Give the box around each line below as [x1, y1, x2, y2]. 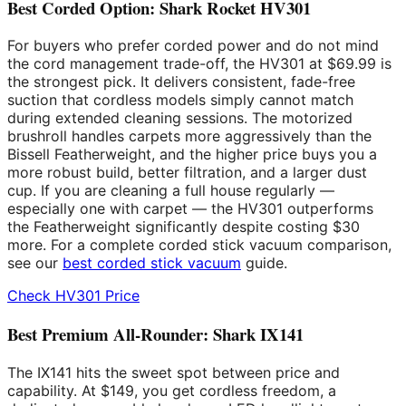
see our [7, 254, 63, 273]
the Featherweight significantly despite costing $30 [7, 217, 360, 237]
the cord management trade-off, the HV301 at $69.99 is [7, 54, 391, 73]
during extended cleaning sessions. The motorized [7, 109, 353, 128]
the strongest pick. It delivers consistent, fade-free [7, 72, 355, 92]
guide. [241, 254, 287, 273]
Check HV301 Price [7, 286, 140, 305]
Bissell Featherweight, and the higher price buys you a [7, 145, 377, 164]
